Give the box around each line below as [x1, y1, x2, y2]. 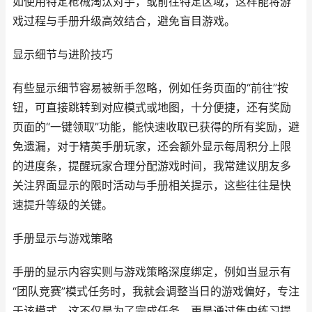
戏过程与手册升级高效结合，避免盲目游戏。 [13, 15, 235, 28]
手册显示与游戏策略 [13, 232, 113, 245]
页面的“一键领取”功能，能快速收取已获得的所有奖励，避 [13, 120, 299, 134]
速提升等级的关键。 [13, 198, 113, 212]
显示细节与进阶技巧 [13, 48, 113, 61]
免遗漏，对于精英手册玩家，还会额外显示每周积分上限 [13, 140, 291, 153]
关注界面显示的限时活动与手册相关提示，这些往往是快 [13, 179, 291, 192]
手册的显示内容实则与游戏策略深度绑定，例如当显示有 [13, 265, 291, 279]
